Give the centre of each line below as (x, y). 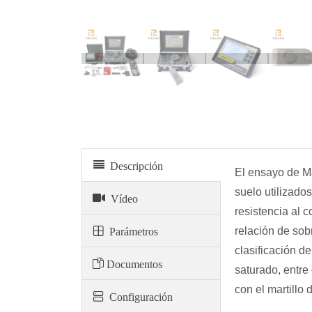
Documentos (133, 263)
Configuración (138, 296)
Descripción (134, 165)
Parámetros (131, 230)
